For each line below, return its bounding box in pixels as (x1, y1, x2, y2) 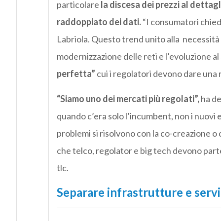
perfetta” (56, 68, 95, 79)
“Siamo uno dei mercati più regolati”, (56, 93, 199, 105)
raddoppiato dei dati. (56, 16, 141, 28)
